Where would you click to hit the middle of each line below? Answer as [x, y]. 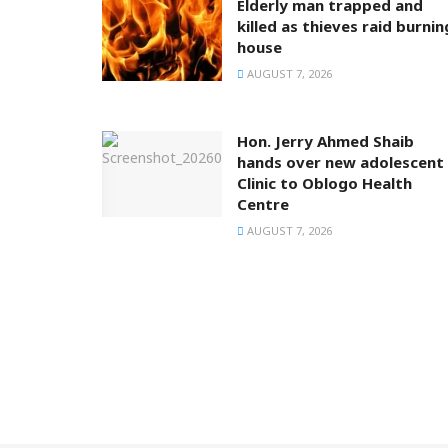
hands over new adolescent [340, 162]
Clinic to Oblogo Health [324, 183]
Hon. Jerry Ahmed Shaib [325, 141]
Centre [263, 204]
